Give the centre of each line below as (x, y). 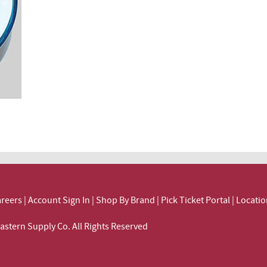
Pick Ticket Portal (195, 201)
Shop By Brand (125, 201)
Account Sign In (60, 201)
